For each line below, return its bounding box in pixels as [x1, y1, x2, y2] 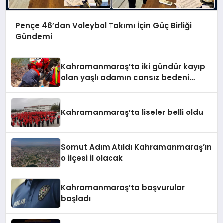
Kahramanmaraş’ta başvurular [61, 182, 185, 193]
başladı [61, 193, 91, 204]
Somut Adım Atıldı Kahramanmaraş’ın [61, 141, 212, 152]
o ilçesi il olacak [61, 152, 123, 163]
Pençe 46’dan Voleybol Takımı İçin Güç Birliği [15, 20, 192, 31]
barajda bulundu [61, 83, 128, 94]
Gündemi [15, 31, 52, 42]
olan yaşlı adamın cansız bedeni [61, 72, 190, 83]
